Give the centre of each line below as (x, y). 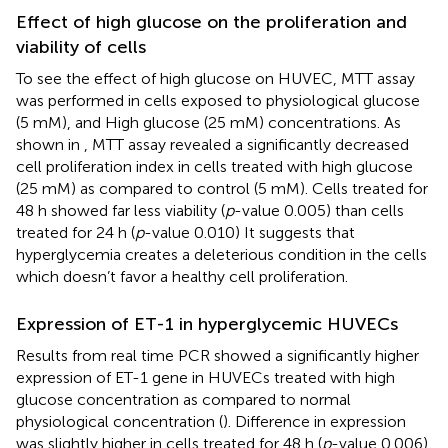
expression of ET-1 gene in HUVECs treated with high (205, 378)
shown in (50, 145)
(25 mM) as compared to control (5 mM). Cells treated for (222, 189)
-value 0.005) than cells (319, 211)
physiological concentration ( (119, 422)
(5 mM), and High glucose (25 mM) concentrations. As (208, 123)
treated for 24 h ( (75, 233)
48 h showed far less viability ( (120, 211)
